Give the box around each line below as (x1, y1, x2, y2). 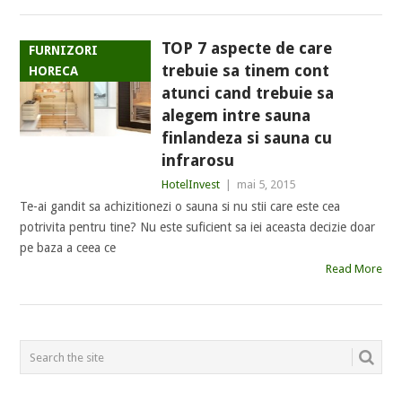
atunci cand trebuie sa (161, 83, 334, 102)
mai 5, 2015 (236, 178, 295, 191)
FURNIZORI (29, 43, 99, 57)
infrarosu (161, 151, 234, 170)
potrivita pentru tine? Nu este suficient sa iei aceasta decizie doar (20, 220, 376, 234)
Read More (325, 262, 382, 275)
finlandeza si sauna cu (161, 128, 332, 147)
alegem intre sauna (161, 106, 310, 125)
